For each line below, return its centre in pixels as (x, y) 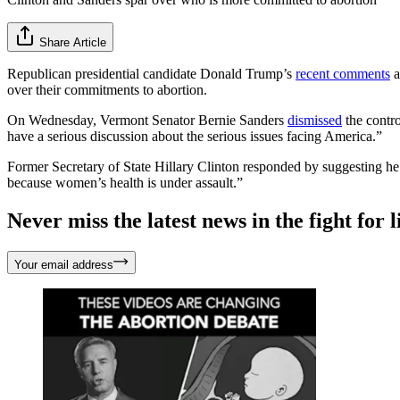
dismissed (315, 120)
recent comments (343, 73)
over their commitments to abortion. (107, 89)
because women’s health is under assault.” (125, 182)
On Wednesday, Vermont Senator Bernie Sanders (147, 120)
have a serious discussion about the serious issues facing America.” (195, 136)
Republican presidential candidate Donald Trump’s (151, 73)
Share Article (73, 42)
